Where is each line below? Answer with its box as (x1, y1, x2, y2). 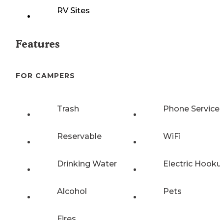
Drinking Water (57, 159, 117, 168)
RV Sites (57, 6, 90, 16)
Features (16, 38, 59, 51)
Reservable (57, 131, 102, 141)
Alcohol (57, 186, 87, 196)
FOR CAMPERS (16, 71, 75, 81)
